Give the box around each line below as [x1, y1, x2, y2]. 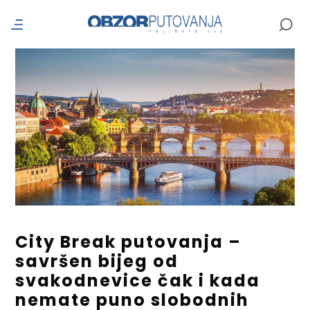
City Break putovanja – [15, 230, 242, 253]
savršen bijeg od [15, 249, 179, 273]
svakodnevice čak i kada [15, 268, 261, 292]
